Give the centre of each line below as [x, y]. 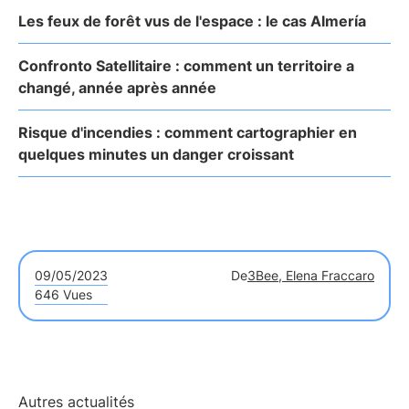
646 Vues [63, 294]
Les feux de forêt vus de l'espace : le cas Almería [192, 21]
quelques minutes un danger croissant [156, 154]
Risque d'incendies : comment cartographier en [188, 132]
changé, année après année [117, 88]
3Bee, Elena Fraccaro [311, 275]
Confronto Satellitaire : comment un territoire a [186, 66]
